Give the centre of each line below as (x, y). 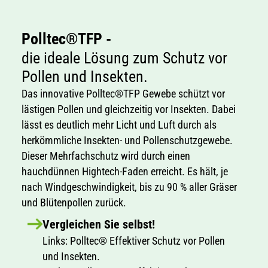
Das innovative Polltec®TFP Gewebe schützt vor (123, 94)
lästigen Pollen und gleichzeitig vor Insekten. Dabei (128, 109)
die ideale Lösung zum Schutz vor (124, 58)
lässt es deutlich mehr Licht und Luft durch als (119, 125)
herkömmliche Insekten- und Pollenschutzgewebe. (127, 141)
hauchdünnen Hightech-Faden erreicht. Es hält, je (124, 172)
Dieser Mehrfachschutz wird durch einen (106, 156)
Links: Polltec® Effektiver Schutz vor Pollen (133, 241)
